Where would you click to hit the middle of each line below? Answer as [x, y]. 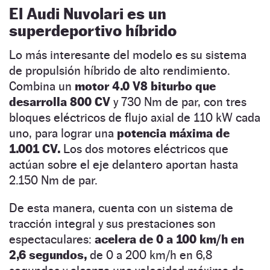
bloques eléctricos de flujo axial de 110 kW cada [135, 118]
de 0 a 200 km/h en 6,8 [149, 255]
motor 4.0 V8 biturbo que [145, 86]
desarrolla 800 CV [60, 102]
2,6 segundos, [48, 255]
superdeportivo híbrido [93, 31]
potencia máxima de [173, 133]
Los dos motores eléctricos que [144, 149]
